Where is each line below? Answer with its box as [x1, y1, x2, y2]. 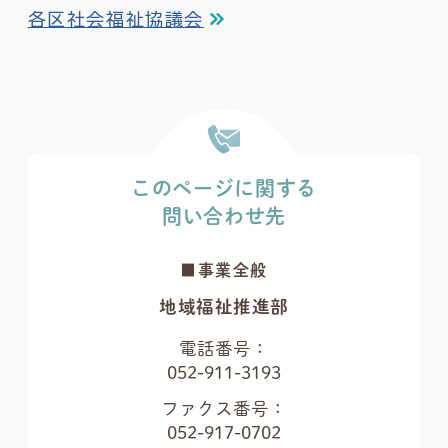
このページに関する [131, 178, 317, 199]
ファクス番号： [161, 400, 287, 418]
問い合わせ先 [162, 206, 286, 227]
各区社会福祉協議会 [27, 10, 204, 28]
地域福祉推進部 [159, 298, 289, 316]
